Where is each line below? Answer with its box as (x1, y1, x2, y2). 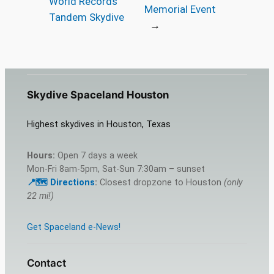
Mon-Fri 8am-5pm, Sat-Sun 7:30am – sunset (26, 163, 205, 174)
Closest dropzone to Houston (97, 177, 224, 188)
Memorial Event (144, 3, 217, 16)
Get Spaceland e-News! (26, 221, 120, 232)
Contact (26, 257, 66, 270)
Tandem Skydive (48, 11, 124, 24)
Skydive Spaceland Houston (26, 88, 169, 101)
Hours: (26, 150, 55, 161)
